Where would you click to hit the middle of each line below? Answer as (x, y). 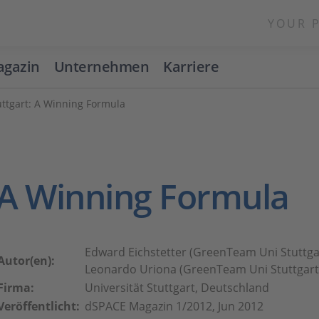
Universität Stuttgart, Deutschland (177, 288)
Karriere (191, 67)
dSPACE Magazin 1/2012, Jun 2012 (174, 306)
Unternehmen (101, 67)
